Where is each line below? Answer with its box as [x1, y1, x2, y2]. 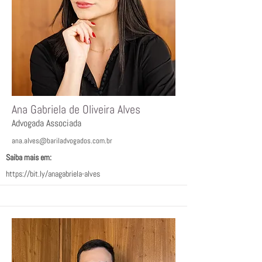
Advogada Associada [12, 117, 81, 129]
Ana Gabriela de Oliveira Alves [12, 102, 140, 117]
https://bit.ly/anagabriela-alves [6, 168, 100, 179]
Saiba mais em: [6, 152, 51, 163]
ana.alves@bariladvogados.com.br [12, 136, 112, 146]
